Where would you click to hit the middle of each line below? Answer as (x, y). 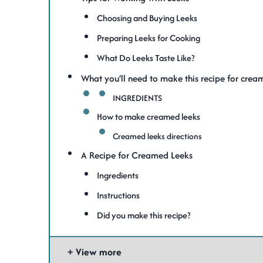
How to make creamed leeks (149, 117)
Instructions (119, 195)
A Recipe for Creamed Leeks (137, 155)
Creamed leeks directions (158, 136)
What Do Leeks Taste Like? (146, 58)
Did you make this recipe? (144, 215)
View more (99, 252)
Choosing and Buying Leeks (147, 18)
